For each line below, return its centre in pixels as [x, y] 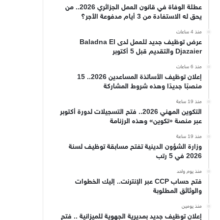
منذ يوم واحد [189, 171]
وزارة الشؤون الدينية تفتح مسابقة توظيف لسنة [135, 147]
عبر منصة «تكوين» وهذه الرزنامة [156, 121]
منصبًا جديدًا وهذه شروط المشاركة [152, 86]
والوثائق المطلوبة [177, 191]
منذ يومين [192, 206]
